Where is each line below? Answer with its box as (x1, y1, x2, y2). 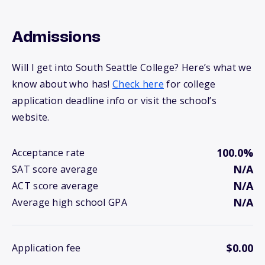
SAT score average (12, 163, 98, 176)
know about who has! (12, 77, 113, 91)
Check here (112, 77, 164, 91)
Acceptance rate (12, 146, 85, 160)
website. (12, 111, 50, 124)
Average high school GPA (12, 196, 127, 209)
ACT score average (12, 179, 99, 193)
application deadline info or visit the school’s (12, 94, 217, 108)
